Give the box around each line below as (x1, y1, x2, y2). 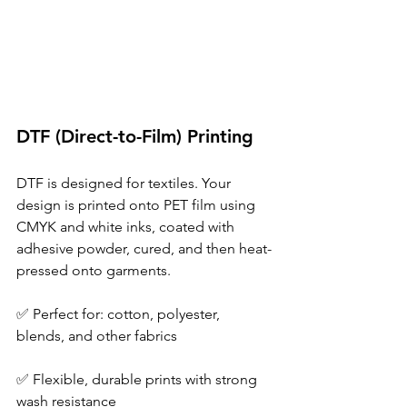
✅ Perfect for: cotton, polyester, (16, 305, 223, 323)
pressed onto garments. (16, 262, 174, 279)
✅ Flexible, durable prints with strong (16, 371, 261, 388)
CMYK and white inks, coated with (16, 218, 238, 235)
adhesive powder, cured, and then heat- (16, 240, 272, 257)
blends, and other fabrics (16, 327, 181, 344)
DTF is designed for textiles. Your (16, 174, 234, 192)
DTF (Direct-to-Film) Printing (16, 125, 259, 147)
